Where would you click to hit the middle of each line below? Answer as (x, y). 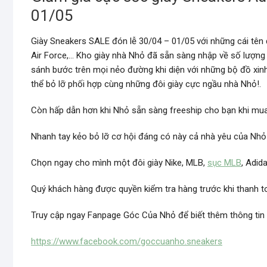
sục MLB (224, 163)
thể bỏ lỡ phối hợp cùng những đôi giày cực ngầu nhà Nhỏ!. (146, 84)
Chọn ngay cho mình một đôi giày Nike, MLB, (119, 163)
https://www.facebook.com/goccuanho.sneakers (127, 241)
